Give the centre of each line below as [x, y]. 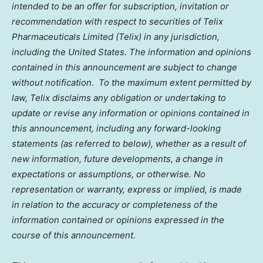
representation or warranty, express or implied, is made [127, 189]
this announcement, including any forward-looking [116, 128]
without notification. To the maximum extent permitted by [131, 82]
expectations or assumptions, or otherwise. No [109, 174]
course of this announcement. [74, 235]
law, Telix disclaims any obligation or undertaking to [119, 97]
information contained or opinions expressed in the [118, 220]
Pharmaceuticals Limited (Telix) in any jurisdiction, [116, 36]
